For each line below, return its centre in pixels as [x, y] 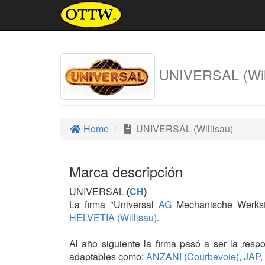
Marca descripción [126, 171]
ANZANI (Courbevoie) [191, 256]
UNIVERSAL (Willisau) [183, 129]
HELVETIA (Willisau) [113, 217]
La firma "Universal [114, 204]
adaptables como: [106, 256]
